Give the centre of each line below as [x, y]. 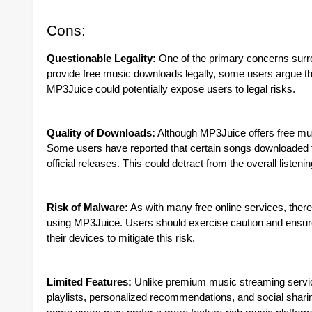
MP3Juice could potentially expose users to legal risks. [171, 89]
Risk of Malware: [87, 208]
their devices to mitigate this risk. [121, 238]
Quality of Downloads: [101, 133]
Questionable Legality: [101, 58]
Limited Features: [89, 282]
